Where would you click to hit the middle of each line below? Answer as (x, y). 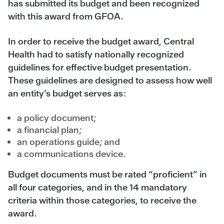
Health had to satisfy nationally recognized (96, 54)
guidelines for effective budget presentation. (100, 67)
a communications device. (71, 153)
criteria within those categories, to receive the (102, 200)
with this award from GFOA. (66, 16)
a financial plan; (49, 129)
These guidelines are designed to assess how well (110, 80)
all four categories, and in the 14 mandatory (97, 187)
